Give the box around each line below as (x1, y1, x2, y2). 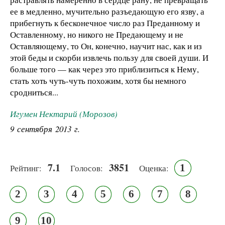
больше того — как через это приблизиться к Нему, (10, 63, 199, 75)
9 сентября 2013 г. (10, 123, 80, 135)
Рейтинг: (10, 162, 42, 174)
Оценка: (139, 162, 169, 174)
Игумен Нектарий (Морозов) (10, 107, 118, 120)
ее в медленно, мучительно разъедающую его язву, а (10, 6, 204, 18)
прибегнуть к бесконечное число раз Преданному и (10, 17, 200, 29)
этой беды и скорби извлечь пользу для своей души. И (10, 52, 208, 64)
